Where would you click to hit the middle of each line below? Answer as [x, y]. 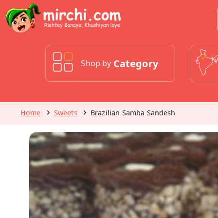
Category [136, 63]
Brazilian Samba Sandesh [133, 113]
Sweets [65, 113]
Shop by [96, 63]
